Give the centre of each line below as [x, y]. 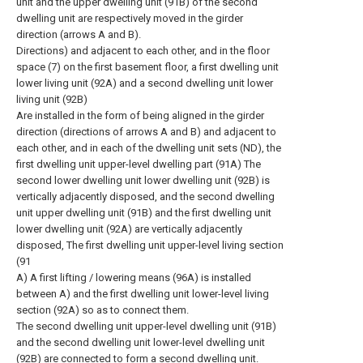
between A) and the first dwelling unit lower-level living [143, 294]
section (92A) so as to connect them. [102, 310]
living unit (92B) [52, 99]
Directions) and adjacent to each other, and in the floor [143, 51]
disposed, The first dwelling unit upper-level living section [150, 245]
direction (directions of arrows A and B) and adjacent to [146, 132]
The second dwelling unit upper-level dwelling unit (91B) [146, 326]
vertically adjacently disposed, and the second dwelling [145, 196]
